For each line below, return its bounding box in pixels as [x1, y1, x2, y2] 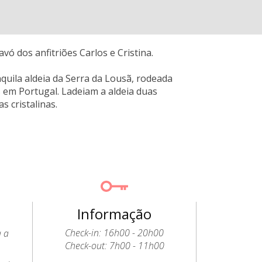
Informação [77, 204, 152, 223]
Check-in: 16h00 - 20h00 [65, 226, 164, 239]
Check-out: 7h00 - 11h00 [64, 239, 164, 252]
